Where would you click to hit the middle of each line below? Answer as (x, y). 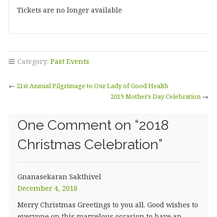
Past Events (70, 61)
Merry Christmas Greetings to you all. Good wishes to (108, 204)
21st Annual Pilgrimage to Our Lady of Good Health (92, 85)
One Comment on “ (78, 125)
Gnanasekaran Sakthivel (59, 176)
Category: (33, 61)
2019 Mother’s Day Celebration (156, 96)
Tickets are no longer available (69, 10)
